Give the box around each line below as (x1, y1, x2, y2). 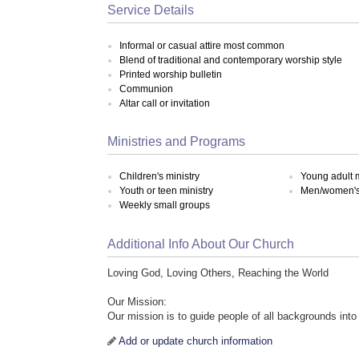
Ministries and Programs (107, 134, 246, 148)
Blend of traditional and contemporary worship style (119, 54, 343, 66)
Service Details (107, 3, 195, 18)
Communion (119, 83, 174, 95)
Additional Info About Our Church (107, 236, 295, 251)
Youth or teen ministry (119, 185, 214, 197)
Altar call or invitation (119, 97, 211, 109)
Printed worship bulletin (119, 68, 223, 80)
